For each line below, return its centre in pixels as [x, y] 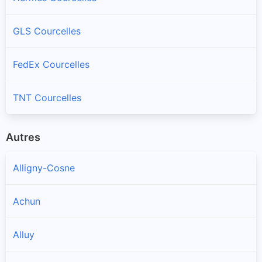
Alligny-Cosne [44, 168]
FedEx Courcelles [51, 64]
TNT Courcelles [47, 97]
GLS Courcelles [47, 31]
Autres [23, 137]
